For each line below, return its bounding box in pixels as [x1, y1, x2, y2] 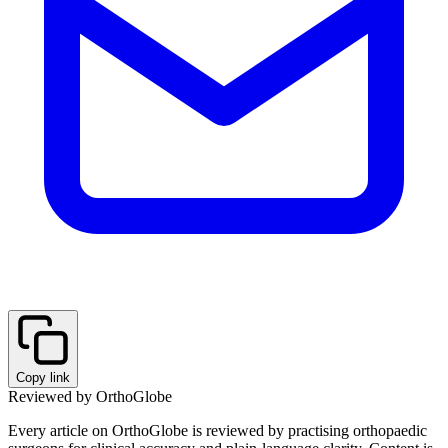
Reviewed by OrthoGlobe [8, 387, 172, 405]
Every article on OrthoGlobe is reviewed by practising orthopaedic [8, 421, 427, 439]
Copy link [16, 369, 70, 385]
